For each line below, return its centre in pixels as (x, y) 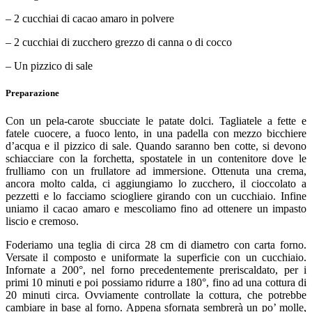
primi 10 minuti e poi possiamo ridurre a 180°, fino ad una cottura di (156, 282)
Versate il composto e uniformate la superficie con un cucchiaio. (156, 257)
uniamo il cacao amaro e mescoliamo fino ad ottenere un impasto (156, 208)
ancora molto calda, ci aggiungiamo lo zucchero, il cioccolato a (156, 183)
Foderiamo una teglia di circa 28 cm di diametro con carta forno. (156, 244)
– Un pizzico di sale (49, 66)
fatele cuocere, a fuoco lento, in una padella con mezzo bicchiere (156, 133)
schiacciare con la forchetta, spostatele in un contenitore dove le (156, 158)
